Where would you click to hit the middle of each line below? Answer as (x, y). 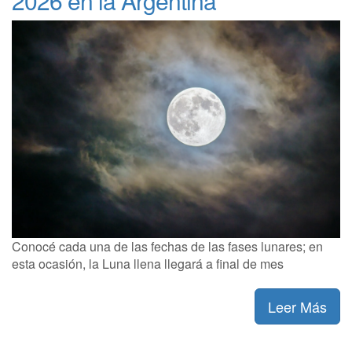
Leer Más (297, 306)
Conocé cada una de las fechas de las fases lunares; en (167, 246)
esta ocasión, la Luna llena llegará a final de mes (148, 263)
